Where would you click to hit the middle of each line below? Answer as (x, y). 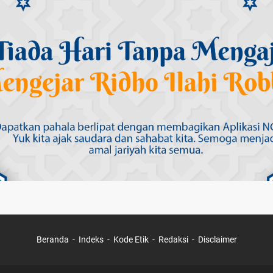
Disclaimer (217, 240)
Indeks (92, 240)
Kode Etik (131, 240)
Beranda (52, 240)
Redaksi (173, 240)
